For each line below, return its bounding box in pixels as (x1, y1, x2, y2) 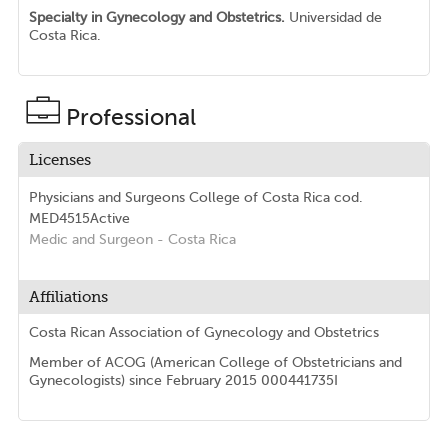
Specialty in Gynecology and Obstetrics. (28, 10, 289, 26)
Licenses (28, 151, 91, 170)
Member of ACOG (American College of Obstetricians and (28, 355, 402, 371)
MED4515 (28, 211, 90, 227)
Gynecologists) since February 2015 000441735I (28, 373, 338, 389)
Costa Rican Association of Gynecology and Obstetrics (28, 325, 379, 341)
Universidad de (288, 10, 382, 26)
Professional (65, 104, 196, 131)
